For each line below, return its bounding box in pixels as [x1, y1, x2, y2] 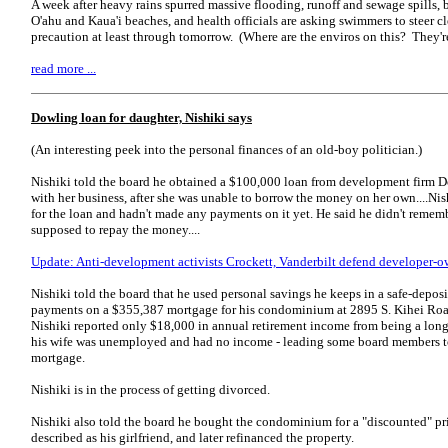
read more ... [31, 61, 96, 76]
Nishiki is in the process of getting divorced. [31, 382, 270, 397]
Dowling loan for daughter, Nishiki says [31, 110, 252, 125]
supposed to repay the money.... [31, 222, 200, 237]
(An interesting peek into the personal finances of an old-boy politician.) [31, 142, 422, 157]
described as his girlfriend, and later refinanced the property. [31, 430, 354, 445]
